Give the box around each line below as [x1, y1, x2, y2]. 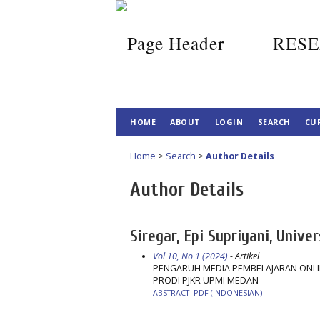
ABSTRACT [152, 287, 189, 298]
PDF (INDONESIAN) [193, 287, 262, 298]
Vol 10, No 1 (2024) [152, 249, 228, 262]
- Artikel [227, 249, 259, 262]
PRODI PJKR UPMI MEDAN [152, 274, 259, 286]
